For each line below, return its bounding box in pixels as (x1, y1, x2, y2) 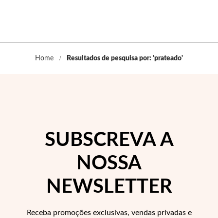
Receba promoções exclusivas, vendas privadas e (26, 209, 192, 217)
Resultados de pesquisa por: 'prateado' (67, 55, 183, 62)
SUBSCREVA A (44, 130, 174, 150)
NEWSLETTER (46, 177, 172, 197)
